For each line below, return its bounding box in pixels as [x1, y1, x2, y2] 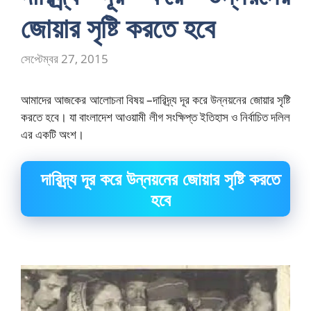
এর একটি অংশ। [21, 126, 84, 143]
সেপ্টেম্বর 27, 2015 [21, 51, 108, 67]
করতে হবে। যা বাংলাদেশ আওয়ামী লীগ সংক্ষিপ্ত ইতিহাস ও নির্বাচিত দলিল [21, 109, 290, 126]
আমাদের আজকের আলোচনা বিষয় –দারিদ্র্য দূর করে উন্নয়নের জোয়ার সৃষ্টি [21, 92, 290, 108]
